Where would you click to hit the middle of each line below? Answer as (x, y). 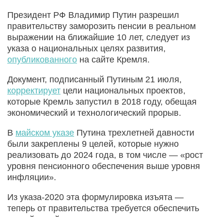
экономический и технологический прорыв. (94, 113)
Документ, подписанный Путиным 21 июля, (94, 79)
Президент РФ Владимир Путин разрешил (93, 15)
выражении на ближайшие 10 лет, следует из (99, 37)
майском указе (45, 132)
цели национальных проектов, (123, 90)
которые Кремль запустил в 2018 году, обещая (102, 101)
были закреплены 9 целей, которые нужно (93, 144)
